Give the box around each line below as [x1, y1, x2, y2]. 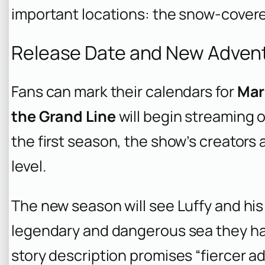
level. [11, 156, 46, 176]
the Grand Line [11, 106, 116, 127]
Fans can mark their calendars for [11, 81, 237, 102]
